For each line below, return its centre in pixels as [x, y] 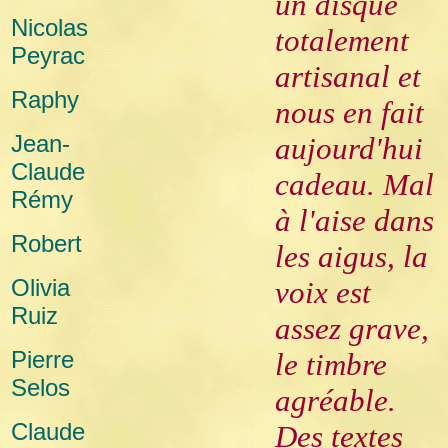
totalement [342, 40]
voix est [323, 292]
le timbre [331, 364]
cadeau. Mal [354, 184]
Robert [46, 243]
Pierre [42, 359]
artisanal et [348, 76]
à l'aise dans [354, 220]
